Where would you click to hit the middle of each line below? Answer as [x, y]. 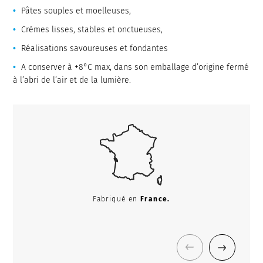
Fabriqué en [117, 199]
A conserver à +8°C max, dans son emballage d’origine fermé [135, 68]
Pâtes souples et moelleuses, [76, 11]
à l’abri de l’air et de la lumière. [72, 80]
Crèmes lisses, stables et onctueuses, [92, 30]
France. [155, 199]
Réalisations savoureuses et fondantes [95, 49]
